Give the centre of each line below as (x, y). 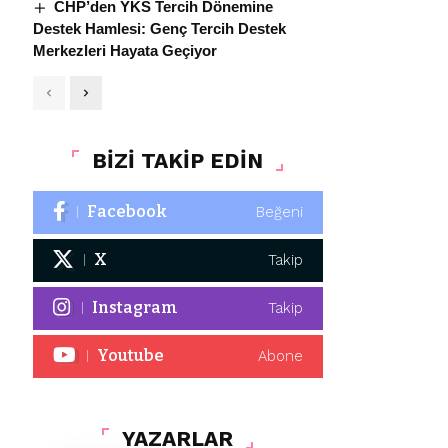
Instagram (134, 308)
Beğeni (279, 212)
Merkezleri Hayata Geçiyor (124, 51)
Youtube (130, 356)
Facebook (126, 212)
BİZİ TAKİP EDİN (178, 160)
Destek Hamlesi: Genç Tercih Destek (159, 29)
